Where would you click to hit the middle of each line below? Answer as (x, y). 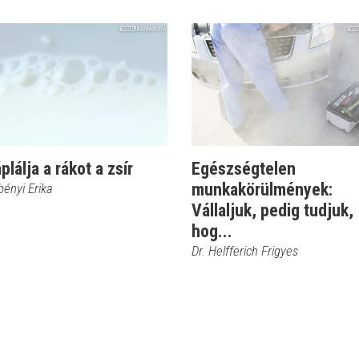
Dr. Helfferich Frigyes (245, 251)
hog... (212, 231)
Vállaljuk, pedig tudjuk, (272, 210)
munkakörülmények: (262, 190)
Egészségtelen (244, 169)
